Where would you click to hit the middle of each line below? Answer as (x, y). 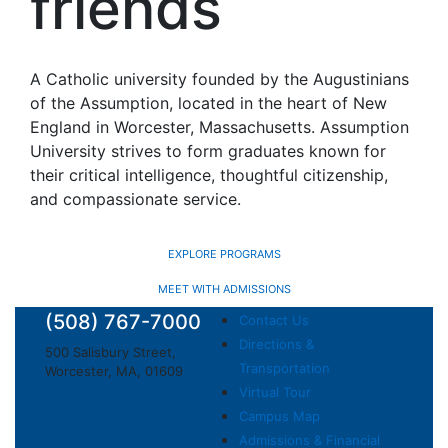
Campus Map (279, 415)
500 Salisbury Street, (110, 351)
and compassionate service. (135, 198)
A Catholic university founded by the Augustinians (219, 78)
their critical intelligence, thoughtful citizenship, (209, 174)
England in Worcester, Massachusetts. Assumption (219, 126)
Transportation (284, 367)
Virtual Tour (275, 391)
